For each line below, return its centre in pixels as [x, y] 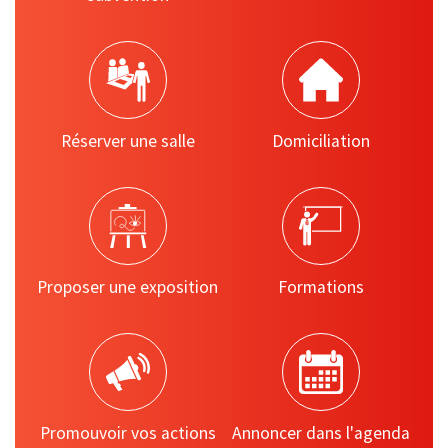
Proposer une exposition [127, 287]
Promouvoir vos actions [127, 433]
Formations [320, 287]
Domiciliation [320, 141]
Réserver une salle [127, 141]
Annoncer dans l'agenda [320, 433]
